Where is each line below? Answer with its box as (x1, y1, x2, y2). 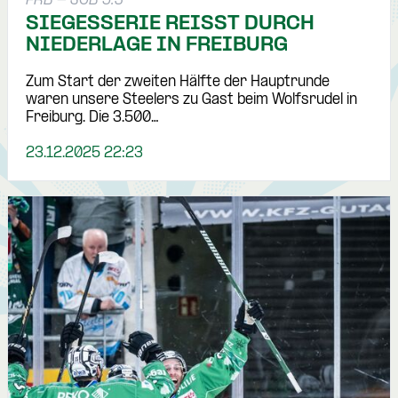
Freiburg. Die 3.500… (26, 110, 159, 126)
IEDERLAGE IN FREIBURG (26, 35, 288, 57)
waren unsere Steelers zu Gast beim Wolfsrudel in (26, 92, 357, 108)
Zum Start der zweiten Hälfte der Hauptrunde (26, 75, 330, 91)
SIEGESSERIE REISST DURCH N (26, 13, 314, 36)
